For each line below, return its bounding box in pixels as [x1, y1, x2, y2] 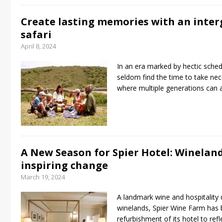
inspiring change [21, 159, 108, 172]
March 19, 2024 [21, 172, 65, 181]
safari [21, 28, 52, 41]
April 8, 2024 [21, 42, 56, 51]
